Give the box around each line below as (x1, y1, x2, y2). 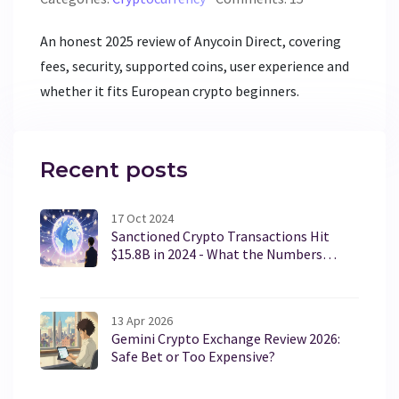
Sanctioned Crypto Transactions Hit (111, 227, 330, 246)
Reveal (111, 263, 152, 281)
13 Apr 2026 (111, 313, 173, 330)
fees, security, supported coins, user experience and (40, 57, 349, 76)
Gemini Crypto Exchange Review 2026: (111, 330, 340, 348)
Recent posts (40, 157, 188, 183)
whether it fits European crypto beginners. (40, 82, 299, 101)
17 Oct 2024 (111, 210, 174, 227)
